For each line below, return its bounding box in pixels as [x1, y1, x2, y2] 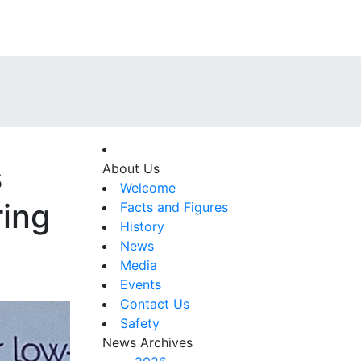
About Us [102, 160, 160, 176]
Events [120, 276, 161, 293]
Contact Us [120, 295, 189, 312]
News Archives [102, 334, 193, 351]
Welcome [120, 179, 176, 196]
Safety [120, 314, 160, 331]
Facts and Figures [120, 198, 228, 215]
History [120, 218, 164, 234]
